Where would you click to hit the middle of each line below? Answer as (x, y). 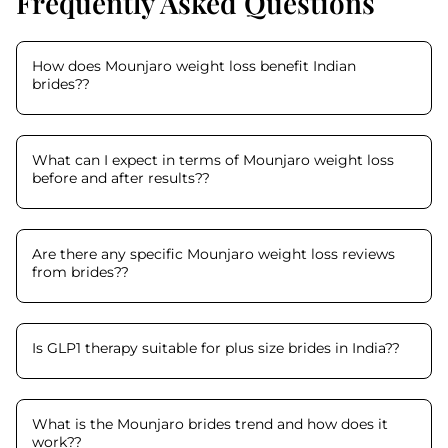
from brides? (76, 272)
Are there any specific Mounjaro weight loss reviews (213, 254)
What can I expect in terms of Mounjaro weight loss (213, 160)
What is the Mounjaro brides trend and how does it (210, 424)
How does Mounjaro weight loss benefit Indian (194, 66)
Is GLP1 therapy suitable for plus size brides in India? (212, 348)
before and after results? (117, 178)
